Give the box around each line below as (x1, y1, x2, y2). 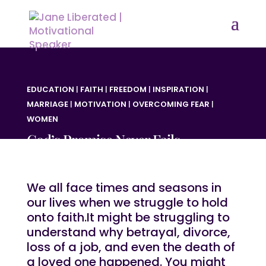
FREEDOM (109, 84, 147, 95)
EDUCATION (26, 84, 74, 95)
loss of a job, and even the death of (26, 239, 235, 255)
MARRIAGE (26, 99, 68, 110)
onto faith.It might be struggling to (26, 209, 230, 226)
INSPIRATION (152, 84, 204, 95)
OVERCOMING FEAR (132, 99, 210, 110)
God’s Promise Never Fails (26, 130, 180, 149)
